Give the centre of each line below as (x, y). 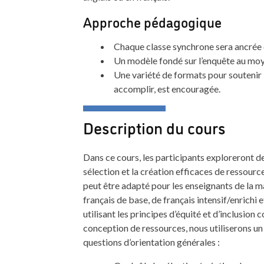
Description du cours (154, 127)
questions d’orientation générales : (151, 242)
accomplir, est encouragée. (167, 89)
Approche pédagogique (152, 22)
